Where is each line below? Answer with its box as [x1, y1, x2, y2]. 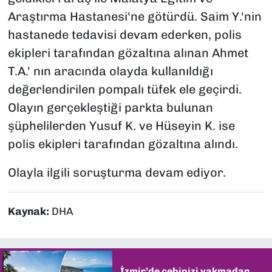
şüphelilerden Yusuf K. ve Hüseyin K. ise [7, 118, 235, 134]
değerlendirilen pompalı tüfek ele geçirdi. [7, 82, 242, 97]
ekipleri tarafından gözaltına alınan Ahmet [7, 46, 248, 61]
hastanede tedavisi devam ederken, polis [7, 27, 242, 42]
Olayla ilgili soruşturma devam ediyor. [7, 165, 226, 180]
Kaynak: [7, 205, 52, 218]
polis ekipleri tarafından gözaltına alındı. [7, 137, 238, 152]
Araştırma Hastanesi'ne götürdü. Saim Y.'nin [7, 9, 262, 24]
